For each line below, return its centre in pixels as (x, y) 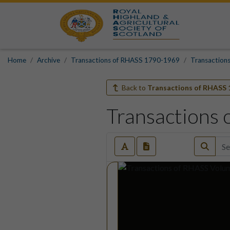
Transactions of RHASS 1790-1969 (125, 60)
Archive (49, 60)
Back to (133, 88)
